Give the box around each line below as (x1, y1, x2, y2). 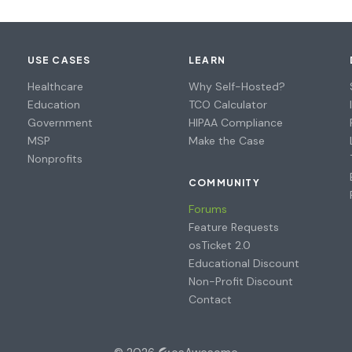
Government (27, 115, 93, 130)
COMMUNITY (188, 176, 260, 189)
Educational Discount (188, 255, 299, 270)
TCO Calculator (188, 97, 267, 112)
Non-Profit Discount (188, 273, 293, 288)
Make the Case (188, 133, 265, 148)
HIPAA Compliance (188, 115, 283, 130)
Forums (188, 201, 227, 216)
